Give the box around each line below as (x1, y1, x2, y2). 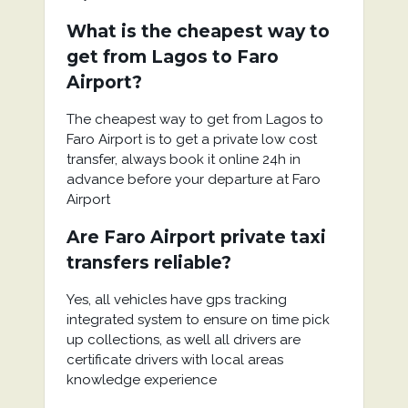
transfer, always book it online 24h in (66, 151, 301, 168)
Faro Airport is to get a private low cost (66, 131, 317, 148)
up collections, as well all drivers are (66, 331, 301, 348)
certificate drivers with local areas (66, 352, 283, 368)
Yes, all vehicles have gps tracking (66, 291, 287, 308)
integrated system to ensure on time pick (66, 311, 330, 328)
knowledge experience (66, 372, 217, 388)
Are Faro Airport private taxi (66, 227, 326, 248)
